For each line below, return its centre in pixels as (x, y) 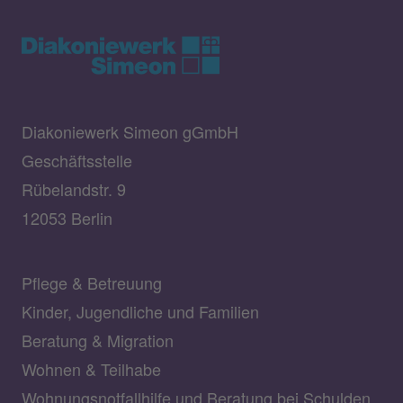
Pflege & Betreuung (92, 282)
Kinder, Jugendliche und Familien (140, 311)
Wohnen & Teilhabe (91, 369)
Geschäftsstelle (77, 160)
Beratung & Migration (98, 340)
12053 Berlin (67, 218)
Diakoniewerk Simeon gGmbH (130, 131)
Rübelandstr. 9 (74, 189)
